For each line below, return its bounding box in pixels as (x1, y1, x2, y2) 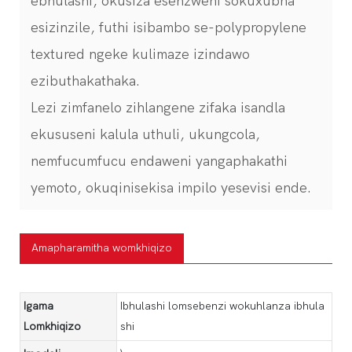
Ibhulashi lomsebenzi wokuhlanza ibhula (120, 299, 324, 313)
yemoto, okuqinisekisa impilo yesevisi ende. (31, 179, 315, 196)
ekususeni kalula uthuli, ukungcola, (31, 126, 260, 143)
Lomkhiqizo (24, 319, 81, 333)
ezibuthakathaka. (31, 72, 140, 90)
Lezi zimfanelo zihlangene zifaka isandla (31, 99, 285, 116)
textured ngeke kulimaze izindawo (31, 46, 250, 63)
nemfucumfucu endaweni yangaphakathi (31, 152, 288, 170)
